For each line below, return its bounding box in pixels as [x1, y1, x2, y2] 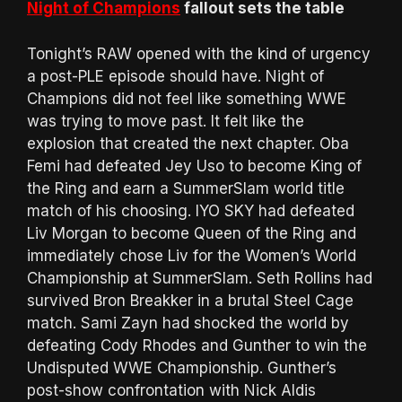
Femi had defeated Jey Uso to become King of [27, 156, 362, 175]
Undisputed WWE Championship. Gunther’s [27, 358, 336, 377]
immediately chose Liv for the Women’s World [27, 246, 356, 265]
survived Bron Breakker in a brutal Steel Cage [27, 291, 354, 310]
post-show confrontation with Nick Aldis [27, 380, 316, 399]
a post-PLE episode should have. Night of [27, 66, 324, 85]
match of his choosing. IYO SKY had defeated [27, 201, 354, 220]
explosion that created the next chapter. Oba [27, 134, 349, 153]
